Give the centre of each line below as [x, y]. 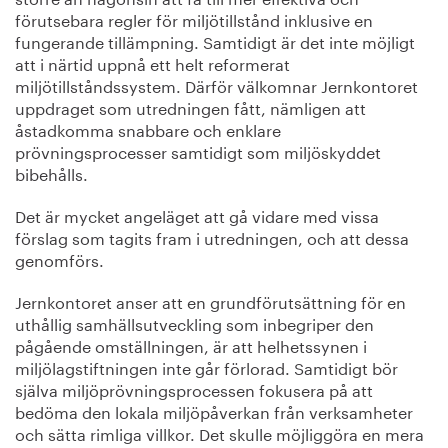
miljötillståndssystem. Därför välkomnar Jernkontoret [216, 84]
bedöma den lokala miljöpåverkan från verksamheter [214, 410]
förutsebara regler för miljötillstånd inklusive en [194, 18]
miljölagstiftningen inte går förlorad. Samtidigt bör [206, 366]
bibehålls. [51, 172]
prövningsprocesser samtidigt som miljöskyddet [198, 150]
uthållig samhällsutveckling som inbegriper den [194, 322]
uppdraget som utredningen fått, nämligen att [190, 106]
